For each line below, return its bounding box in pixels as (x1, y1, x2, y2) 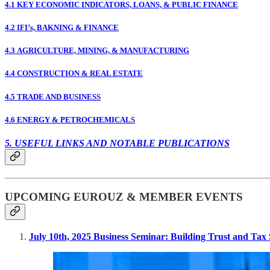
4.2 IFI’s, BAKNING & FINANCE (5, 23, 119, 33)
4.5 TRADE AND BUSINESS (5, 92, 101, 101)
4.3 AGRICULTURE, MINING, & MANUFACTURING (5, 46, 189, 55)
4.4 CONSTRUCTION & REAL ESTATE (5, 69, 143, 78)
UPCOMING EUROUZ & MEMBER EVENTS (5, 190, 243, 203)
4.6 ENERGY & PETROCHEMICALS (5, 115, 135, 124)
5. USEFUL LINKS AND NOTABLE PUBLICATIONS (5, 137, 230, 148)
